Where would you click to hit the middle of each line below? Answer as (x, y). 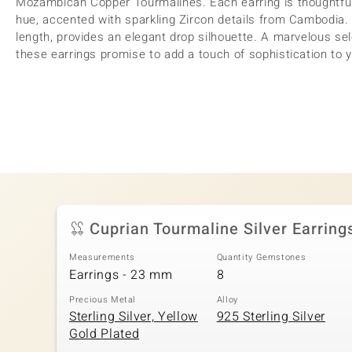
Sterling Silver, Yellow (134, 317)
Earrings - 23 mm (121, 275)
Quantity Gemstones (261, 257)
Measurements (102, 257)
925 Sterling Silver (271, 317)
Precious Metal (103, 299)
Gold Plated (104, 334)
